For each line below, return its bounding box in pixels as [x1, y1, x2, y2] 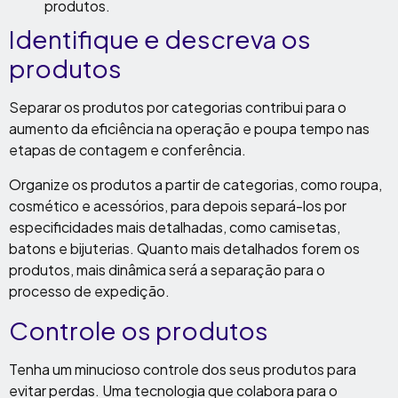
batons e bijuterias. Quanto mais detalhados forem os [9, 239, 360, 258]
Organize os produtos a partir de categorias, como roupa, [9, 175, 382, 194]
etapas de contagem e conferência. [9, 140, 246, 159]
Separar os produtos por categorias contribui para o [9, 98, 346, 116]
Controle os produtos [9, 314, 268, 346]
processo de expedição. [9, 282, 170, 300]
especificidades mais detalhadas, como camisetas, [9, 218, 340, 236]
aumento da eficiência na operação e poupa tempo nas [9, 119, 370, 138]
